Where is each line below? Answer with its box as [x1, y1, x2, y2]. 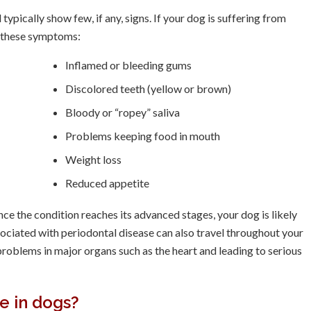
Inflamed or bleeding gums [65, 58, 192, 72]
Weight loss [65, 153, 121, 166]
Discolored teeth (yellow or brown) [65, 82, 231, 95]
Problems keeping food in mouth [65, 129, 220, 142]
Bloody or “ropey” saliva [65, 106, 180, 119]
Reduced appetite [65, 176, 149, 190]
